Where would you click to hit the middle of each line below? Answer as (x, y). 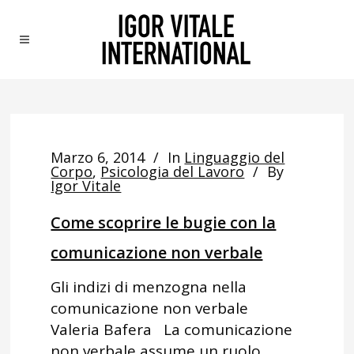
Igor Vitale (86, 186)
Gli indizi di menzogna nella (149, 287)
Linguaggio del (235, 157)
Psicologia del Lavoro (173, 171)
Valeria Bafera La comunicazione (172, 330)
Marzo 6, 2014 (98, 157)
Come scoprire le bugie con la (164, 222)
